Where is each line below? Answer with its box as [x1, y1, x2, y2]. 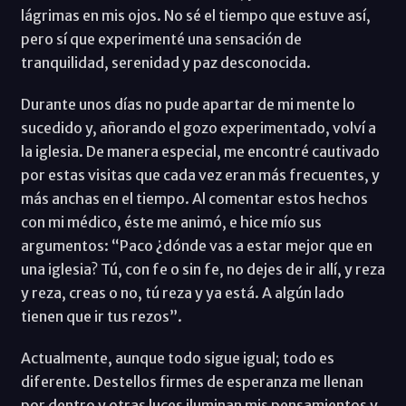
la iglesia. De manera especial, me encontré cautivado [20, 141, 380, 160]
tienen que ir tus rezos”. [20, 306, 182, 325]
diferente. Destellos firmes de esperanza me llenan [20, 372, 363, 391]
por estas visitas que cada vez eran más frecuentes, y [20, 165, 380, 184]
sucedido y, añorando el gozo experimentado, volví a [20, 118, 376, 137]
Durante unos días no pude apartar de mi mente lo [20, 94, 355, 113]
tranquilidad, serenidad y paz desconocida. [20, 53, 311, 72]
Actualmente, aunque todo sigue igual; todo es [20, 348, 334, 367]
